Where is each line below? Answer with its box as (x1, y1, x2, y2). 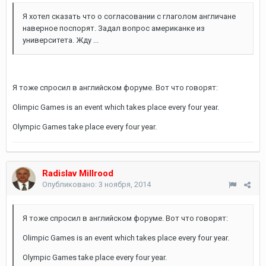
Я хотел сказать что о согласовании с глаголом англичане (23, 12, 236, 21)
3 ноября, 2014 (99, 180, 151, 189)
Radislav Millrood (42, 168, 113, 179)
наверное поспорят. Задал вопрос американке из (23, 24, 205, 33)
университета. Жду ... (23, 36, 99, 45)
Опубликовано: (42, 180, 99, 189)
